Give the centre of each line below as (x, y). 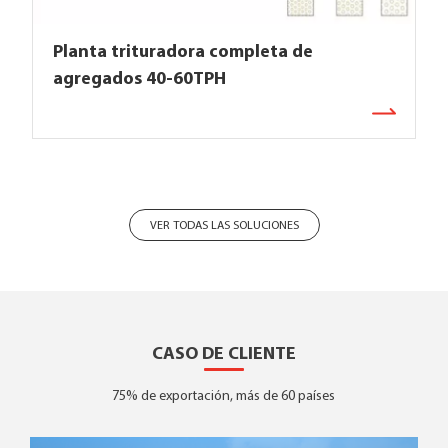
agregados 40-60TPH (139, 79)
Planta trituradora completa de (182, 52)
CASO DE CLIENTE (223, 354)
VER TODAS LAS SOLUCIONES (224, 225)
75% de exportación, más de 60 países (224, 396)
